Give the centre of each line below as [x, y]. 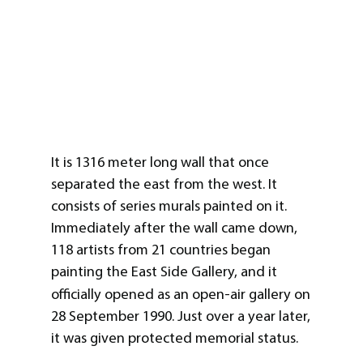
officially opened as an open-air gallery [171, 295]
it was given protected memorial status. [174, 338]
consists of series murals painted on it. [169, 206]
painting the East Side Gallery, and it [164, 272]
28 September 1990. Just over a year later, [180, 316]
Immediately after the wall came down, [174, 228]
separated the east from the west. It [164, 184]
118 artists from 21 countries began [160, 250]
